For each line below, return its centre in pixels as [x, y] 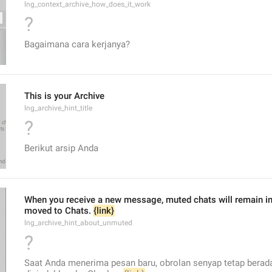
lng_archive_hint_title [58, 108]
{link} [104, 211]
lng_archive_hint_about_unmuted [78, 223]
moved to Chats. [59, 211]
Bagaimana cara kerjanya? [77, 44]
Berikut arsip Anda [61, 148]
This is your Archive [64, 96]
